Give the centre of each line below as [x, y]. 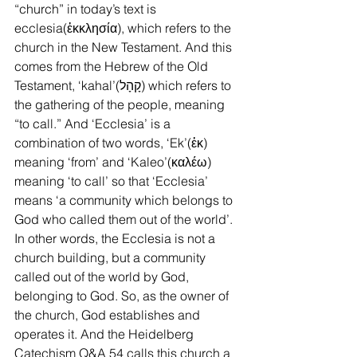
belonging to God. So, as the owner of [123, 296]
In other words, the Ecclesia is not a [116, 238]
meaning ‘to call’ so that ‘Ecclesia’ [113, 181]
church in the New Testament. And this [125, 47]
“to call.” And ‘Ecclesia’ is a [94, 124]
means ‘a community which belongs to [125, 200]
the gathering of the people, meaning [121, 104]
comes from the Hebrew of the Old [113, 66]
